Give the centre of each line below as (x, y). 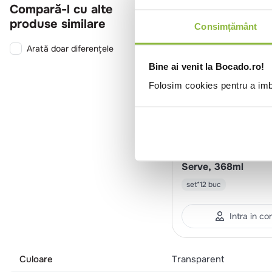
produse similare (58, 24)
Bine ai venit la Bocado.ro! (206, 66)
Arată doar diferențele (70, 48)
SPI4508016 (202, 141)
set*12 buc (203, 184)
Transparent (198, 259)
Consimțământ (226, 26)
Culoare (36, 259)
